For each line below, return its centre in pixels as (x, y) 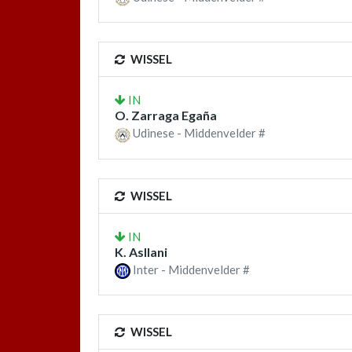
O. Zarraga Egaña (166, 115)
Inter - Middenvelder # (190, 269)
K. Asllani (141, 251)
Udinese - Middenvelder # (198, 133)
